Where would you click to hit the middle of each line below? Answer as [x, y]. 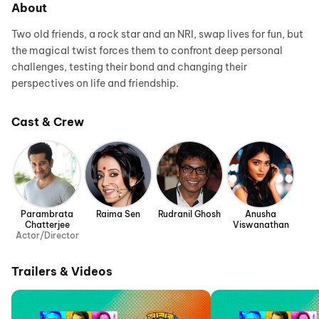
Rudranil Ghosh [189, 214]
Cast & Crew [48, 121]
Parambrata [47, 214]
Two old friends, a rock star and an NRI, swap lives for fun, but [157, 34]
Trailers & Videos [62, 271]
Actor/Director [47, 235]
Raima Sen [118, 214]
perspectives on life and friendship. [95, 83]
